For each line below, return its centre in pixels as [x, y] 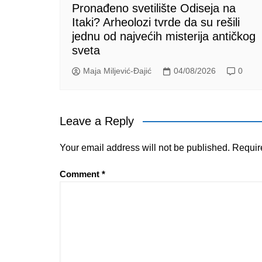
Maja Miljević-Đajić [117, 71]
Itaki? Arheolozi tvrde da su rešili [156, 22]
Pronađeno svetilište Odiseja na [154, 8]
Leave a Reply [97, 121]
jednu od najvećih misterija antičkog [164, 36]
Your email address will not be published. [145, 147]
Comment [81, 174]
